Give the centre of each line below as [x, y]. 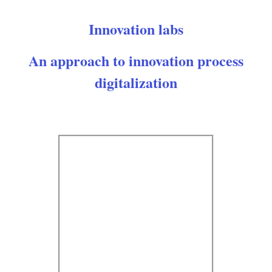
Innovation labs [136, 29]
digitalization [136, 82]
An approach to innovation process [136, 60]
